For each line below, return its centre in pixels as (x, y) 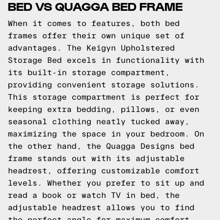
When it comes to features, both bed (94, 23)
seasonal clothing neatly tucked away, (99, 122)
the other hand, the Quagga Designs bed (101, 146)
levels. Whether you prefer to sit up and (106, 183)
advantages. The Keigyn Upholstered (91, 48)
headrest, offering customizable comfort (104, 171)
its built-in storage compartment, (89, 72)
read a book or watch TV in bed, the (94, 195)
